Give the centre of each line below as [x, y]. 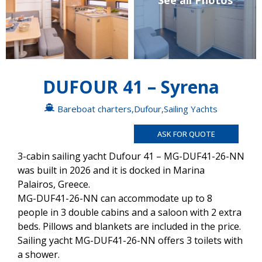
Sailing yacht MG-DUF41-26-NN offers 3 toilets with [130, 240]
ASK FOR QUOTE [186, 134]
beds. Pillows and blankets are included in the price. [129, 226]
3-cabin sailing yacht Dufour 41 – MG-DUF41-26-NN [131, 156]
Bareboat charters [94, 108]
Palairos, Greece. [54, 184]
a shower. [39, 254]
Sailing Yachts [191, 108]
